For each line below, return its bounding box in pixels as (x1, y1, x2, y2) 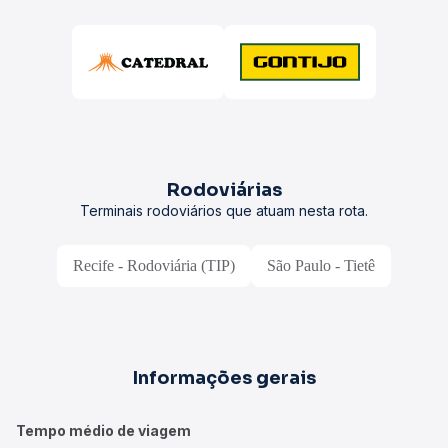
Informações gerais (132, 367, 316, 390)
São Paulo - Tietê (267, 257, 375, 275)
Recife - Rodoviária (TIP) (73, 257, 235, 275)
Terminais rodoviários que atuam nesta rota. (80, 202, 368, 220)
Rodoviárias (166, 179, 282, 202)
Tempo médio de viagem (16, 422, 191, 440)
